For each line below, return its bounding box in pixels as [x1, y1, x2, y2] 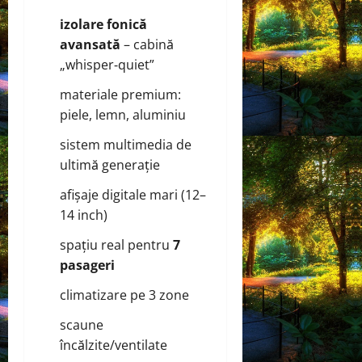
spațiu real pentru [60, 235, 173, 254]
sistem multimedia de [60, 135, 192, 154]
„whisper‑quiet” [60, 55, 154, 74]
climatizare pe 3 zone [60, 285, 189, 304]
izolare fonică [60, 15, 147, 33]
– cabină [120, 35, 174, 53]
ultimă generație [60, 155, 160, 174]
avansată [60, 35, 120, 53]
